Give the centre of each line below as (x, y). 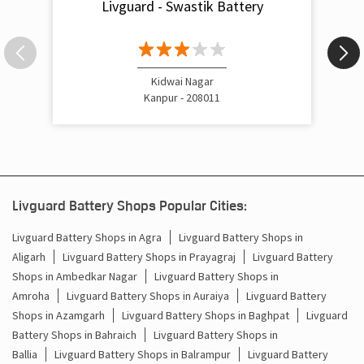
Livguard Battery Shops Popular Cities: (130, 304)
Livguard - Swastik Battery (182, 104)
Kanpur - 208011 (182, 196)
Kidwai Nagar (182, 180)
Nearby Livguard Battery (182, 33)
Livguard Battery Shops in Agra (87, 336)
